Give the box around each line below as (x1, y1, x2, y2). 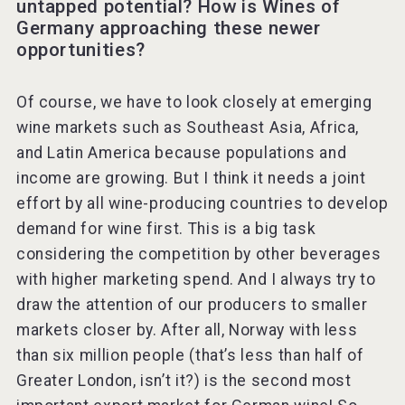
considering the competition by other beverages (15, 244, 381, 263)
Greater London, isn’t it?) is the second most (15, 371, 352, 390)
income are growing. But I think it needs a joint (15, 168, 366, 187)
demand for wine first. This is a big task (15, 219, 316, 238)
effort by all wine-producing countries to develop (15, 193, 389, 212)
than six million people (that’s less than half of (15, 345, 364, 364)
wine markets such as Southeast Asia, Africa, (15, 118, 360, 137)
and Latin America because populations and (15, 143, 347, 162)
